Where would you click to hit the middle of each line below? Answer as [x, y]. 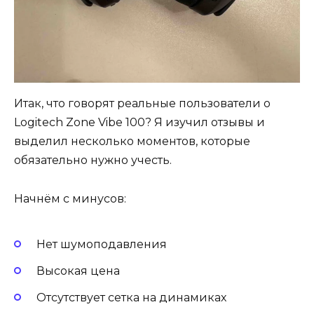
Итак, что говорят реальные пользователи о [142, 104]
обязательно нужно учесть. [93, 161]
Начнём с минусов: [70, 198]
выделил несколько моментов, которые [132, 142]
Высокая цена [78, 271]
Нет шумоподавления [102, 244]
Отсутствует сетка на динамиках [131, 298]
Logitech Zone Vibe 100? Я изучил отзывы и [139, 123]
